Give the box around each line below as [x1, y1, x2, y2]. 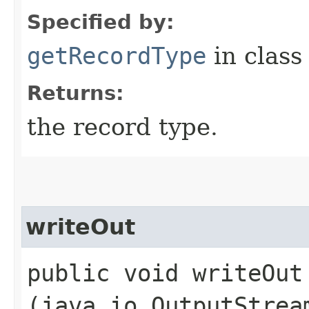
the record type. [27, 113, 218, 141]
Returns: [27, 81, 124, 105]
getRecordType [27, 42, 206, 70]
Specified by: [27, 10, 175, 34]
